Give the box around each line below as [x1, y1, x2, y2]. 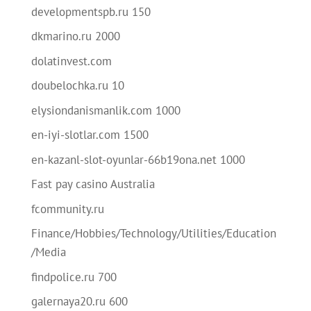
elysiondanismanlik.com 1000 [31, 102, 180, 118]
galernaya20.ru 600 [31, 294, 128, 309]
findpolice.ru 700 [31, 269, 117, 285]
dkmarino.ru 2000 [31, 28, 120, 44]
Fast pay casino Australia [31, 176, 155, 192]
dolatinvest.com [31, 53, 112, 69]
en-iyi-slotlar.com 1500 [31, 127, 149, 142]
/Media [31, 244, 66, 260]
